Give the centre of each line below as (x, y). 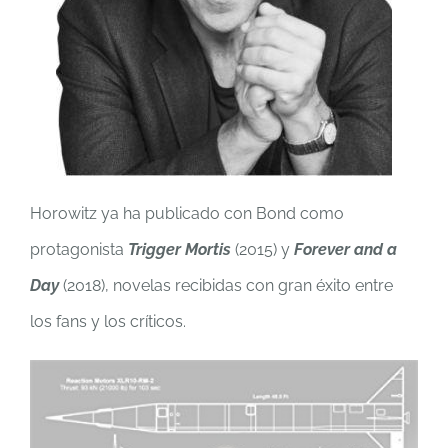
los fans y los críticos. (108, 321)
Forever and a (345, 249)
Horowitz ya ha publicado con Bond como (187, 213)
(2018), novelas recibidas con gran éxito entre (226, 285)
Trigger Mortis (179, 249)
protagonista (79, 249)
